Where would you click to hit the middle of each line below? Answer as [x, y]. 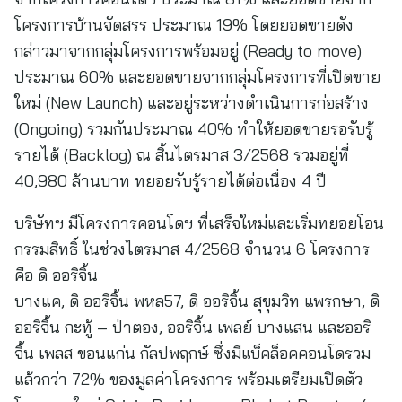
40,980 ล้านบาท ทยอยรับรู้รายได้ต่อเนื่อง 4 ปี [170, 181]
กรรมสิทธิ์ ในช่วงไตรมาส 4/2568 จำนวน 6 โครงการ [192, 249]
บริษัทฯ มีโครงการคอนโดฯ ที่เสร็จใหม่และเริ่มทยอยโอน [199, 223]
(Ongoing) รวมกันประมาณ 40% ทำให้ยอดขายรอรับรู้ [194, 129]
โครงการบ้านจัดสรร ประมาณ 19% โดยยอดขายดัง [184, 25]
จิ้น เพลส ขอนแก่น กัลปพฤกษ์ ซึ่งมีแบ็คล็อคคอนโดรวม [192, 353]
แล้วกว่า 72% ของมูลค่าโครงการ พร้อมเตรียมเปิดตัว [188, 379]
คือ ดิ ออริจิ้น [56, 275]
